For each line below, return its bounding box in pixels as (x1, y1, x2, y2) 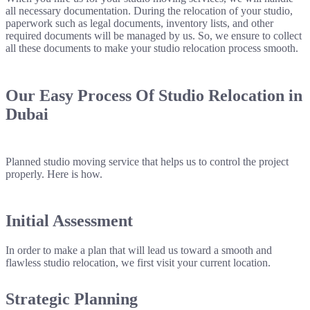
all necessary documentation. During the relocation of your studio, (6, 4, 293, 17)
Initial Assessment (6, 212, 133, 230)
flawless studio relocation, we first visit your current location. (6, 257, 271, 269)
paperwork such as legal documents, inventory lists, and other (6, 17, 273, 29)
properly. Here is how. (6, 167, 102, 180)
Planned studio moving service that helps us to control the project (6, 155, 289, 167)
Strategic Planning (6, 290, 138, 309)
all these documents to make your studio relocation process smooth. (6, 42, 298, 54)
